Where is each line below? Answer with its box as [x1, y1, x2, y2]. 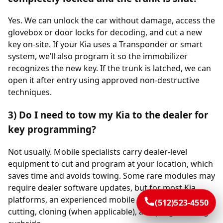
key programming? [8, 123, 96, 135]
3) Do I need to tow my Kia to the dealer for [8, 109, 208, 121]
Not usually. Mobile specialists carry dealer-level [8, 146, 187, 157]
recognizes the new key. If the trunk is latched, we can [8, 63, 211, 74]
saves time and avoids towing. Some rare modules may [8, 170, 215, 181]
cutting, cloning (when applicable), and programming [8, 206, 209, 217]
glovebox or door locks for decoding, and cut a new [8, 27, 202, 38]
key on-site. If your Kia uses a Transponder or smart [8, 39, 203, 50]
